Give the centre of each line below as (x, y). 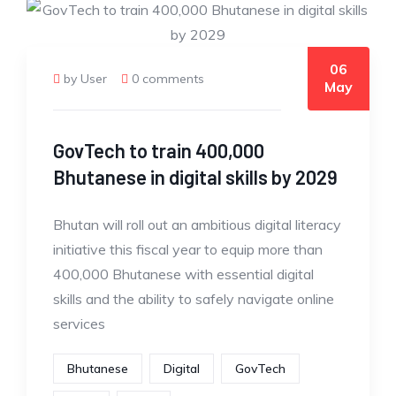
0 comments (168, 79)
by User (85, 79)
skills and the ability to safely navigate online (194, 299)
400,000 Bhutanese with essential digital (183, 274)
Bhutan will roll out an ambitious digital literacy (197, 225)
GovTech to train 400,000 (159, 150)
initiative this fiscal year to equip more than (188, 249)
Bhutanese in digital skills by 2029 (195, 177)
